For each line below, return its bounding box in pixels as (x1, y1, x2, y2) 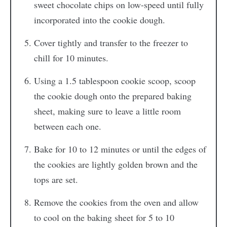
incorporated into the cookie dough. (33, 13, 165, 26)
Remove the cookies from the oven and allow (33, 196, 199, 208)
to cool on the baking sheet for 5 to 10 (33, 211, 174, 223)
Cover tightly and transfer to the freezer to (33, 36, 188, 49)
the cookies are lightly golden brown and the (33, 158, 198, 170)
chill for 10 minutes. (33, 51, 108, 64)
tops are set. (33, 173, 78, 185)
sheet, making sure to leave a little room (33, 104, 181, 117)
